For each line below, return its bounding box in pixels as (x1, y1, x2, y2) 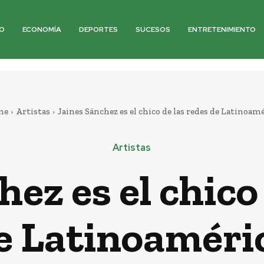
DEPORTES (79, 25, 118, 34)
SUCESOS (136, 25, 171, 34)
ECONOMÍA (22, 25, 62, 34)
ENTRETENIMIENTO (188, 25, 256, 34)
